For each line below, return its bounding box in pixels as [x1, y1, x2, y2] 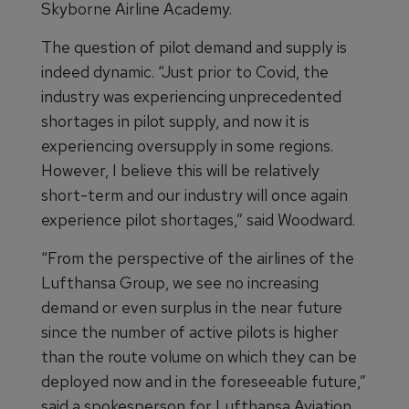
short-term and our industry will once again [41, 184, 348, 205]
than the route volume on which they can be [41, 346, 357, 367]
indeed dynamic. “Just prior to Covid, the [41, 61, 329, 82]
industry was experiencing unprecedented [41, 86, 341, 107]
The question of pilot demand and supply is [41, 37, 347, 58]
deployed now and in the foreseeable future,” [41, 371, 366, 392]
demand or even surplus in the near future [41, 297, 342, 318]
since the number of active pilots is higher [41, 321, 339, 342]
